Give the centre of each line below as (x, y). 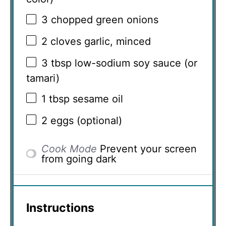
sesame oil (96, 99)
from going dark (79, 159)
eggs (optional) (85, 120)
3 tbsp (56, 63)
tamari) (43, 78)
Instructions (60, 208)
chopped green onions (103, 20)
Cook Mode (69, 149)
